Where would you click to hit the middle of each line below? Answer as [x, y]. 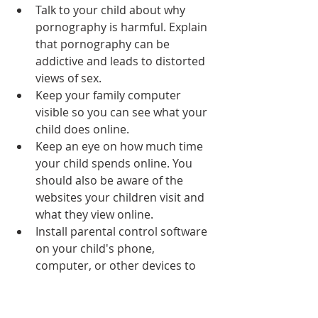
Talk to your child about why [112, 10]
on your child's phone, [97, 248]
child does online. [82, 129]
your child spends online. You [115, 163]
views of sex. [68, 78]
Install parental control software [123, 231]
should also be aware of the [111, 180]
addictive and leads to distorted [122, 61]
